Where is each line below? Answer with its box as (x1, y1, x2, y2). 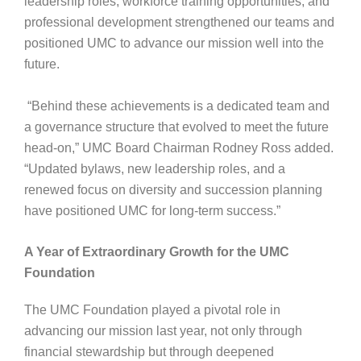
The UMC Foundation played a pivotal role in (23, 303, 280, 317)
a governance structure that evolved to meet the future (23, 119, 329, 134)
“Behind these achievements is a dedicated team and (23, 98, 330, 113)
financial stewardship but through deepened (23, 345, 274, 359)
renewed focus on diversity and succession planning (23, 182, 322, 197)
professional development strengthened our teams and (23, 15, 334, 30)
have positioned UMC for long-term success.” (23, 203, 280, 218)
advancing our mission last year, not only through (23, 324, 302, 338)
